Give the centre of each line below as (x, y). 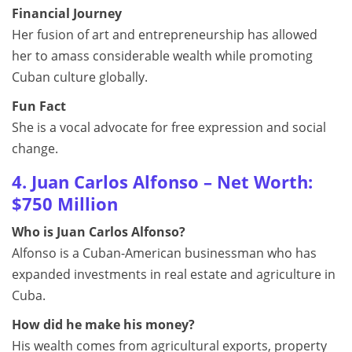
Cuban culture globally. (80, 77)
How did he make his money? (103, 324)
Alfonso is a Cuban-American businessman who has (164, 253)
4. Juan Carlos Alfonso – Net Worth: (162, 182)
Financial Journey (67, 13)
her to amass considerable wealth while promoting (162, 56)
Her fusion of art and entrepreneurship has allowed (165, 35)
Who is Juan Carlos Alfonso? (99, 232)
